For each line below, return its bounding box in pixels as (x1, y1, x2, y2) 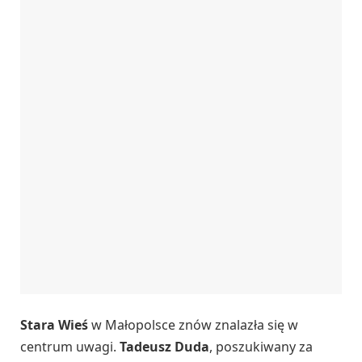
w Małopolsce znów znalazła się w (88, 315, 298, 334)
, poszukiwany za (209, 337, 313, 356)
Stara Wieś (20, 315, 88, 334)
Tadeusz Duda (120, 337, 209, 356)
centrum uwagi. (20, 337, 120, 356)
